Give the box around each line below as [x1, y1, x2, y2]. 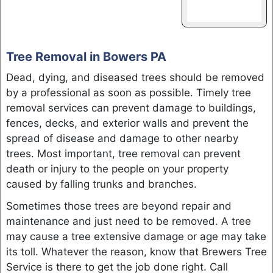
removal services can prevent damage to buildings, [5, 101, 256, 114]
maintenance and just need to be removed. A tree [5, 215, 251, 228]
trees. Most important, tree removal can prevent [5, 147, 241, 160]
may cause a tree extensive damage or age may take [5, 230, 266, 243]
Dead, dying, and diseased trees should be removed [5, 71, 264, 83]
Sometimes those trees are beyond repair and [5, 200, 232, 213]
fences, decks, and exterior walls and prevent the [5, 116, 249, 129]
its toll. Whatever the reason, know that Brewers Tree [5, 246, 267, 258]
